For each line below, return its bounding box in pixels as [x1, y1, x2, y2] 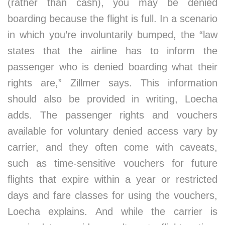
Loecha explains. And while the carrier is [8, 206, 217, 217]
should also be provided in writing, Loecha [8, 93, 217, 104]
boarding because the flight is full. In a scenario [8, 13, 217, 24]
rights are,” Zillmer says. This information [8, 77, 217, 88]
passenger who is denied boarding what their [8, 61, 217, 72]
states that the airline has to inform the [8, 45, 217, 56]
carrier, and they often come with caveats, [8, 142, 217, 153]
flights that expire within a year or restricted [8, 174, 217, 185]
